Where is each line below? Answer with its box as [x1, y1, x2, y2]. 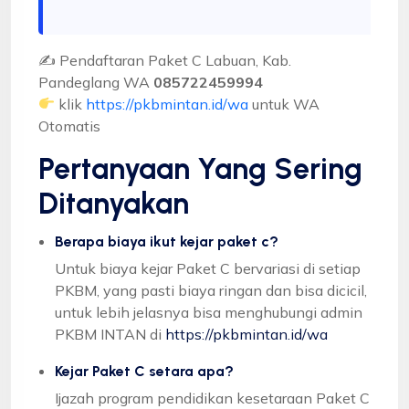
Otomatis [38, 116, 100, 135]
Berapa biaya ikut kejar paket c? [55, 232, 278, 250]
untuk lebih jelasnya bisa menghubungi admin [55, 302, 362, 321]
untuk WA [248, 94, 320, 113]
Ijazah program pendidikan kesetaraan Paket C [55, 388, 370, 407]
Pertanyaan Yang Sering [38, 151, 362, 186]
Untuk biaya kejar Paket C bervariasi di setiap [55, 258, 361, 278]
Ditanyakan [38, 185, 189, 221]
